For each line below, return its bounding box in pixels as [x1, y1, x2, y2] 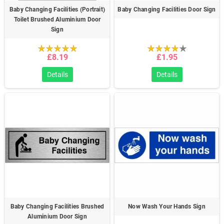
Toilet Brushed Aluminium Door [13, 16, 101, 23]
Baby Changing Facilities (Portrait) [9, 6, 105, 13]
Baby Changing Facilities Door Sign [117, 6, 216, 13]
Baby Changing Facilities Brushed [10, 203, 104, 210]
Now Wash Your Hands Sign [128, 203, 205, 210]
